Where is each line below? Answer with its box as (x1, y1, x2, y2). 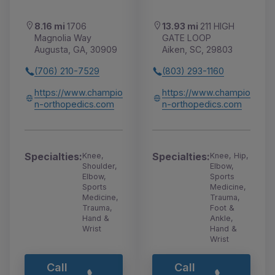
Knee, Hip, (210, 151, 249, 161)
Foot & (210, 203, 234, 213)
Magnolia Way (34, 33, 91, 44)
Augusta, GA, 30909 (34, 44, 117, 55)
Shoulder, (82, 161, 117, 171)
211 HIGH (200, 21, 234, 32)
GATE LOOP (162, 33, 211, 44)
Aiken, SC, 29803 (162, 44, 233, 55)
